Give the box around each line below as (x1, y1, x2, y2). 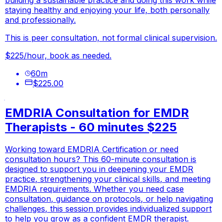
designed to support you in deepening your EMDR (5, 164, 194, 174)
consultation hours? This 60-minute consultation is (5, 154, 197, 165)
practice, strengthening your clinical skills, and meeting (5, 174, 211, 184)
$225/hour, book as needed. (4, 50, 111, 60)
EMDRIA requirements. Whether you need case (5, 184, 184, 194)
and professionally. (4, 14, 76, 25)
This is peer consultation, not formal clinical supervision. (4, 32, 217, 43)
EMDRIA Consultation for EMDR (5, 106, 189, 120)
